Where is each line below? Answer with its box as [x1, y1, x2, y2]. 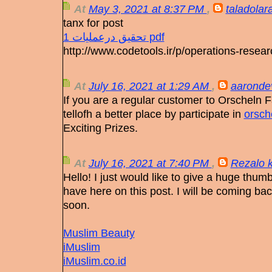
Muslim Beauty [63, 226, 135, 240]
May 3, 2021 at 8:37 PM [88, 2, 207, 16]
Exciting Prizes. [63, 121, 138, 135]
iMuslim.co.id [63, 254, 126, 268]
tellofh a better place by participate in [63, 107, 244, 121]
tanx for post [63, 16, 123, 30]
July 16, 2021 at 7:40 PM [88, 157, 212, 170]
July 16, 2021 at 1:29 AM [88, 80, 212, 93]
